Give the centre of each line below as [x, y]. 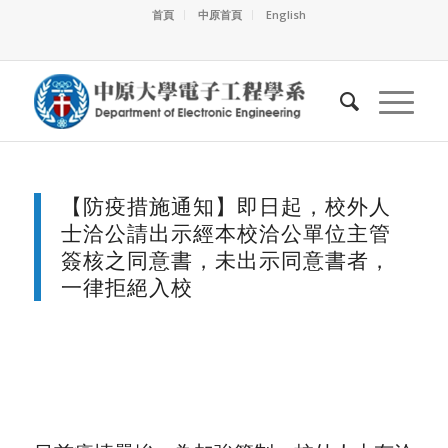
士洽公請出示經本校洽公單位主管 [225, 233]
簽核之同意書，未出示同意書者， [225, 260]
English [285, 14]
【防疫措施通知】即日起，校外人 [225, 206]
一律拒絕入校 [126, 287]
